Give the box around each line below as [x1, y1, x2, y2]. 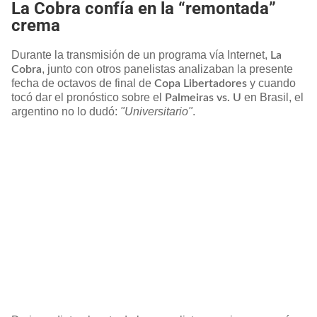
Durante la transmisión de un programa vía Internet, [11, 47, 270, 62]
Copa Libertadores [154, 77, 247, 89]
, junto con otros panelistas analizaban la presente [42, 62, 293, 76]
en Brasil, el [241, 90, 304, 104]
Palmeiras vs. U [165, 91, 241, 103]
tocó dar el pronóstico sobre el [11, 90, 165, 104]
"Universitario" [120, 104, 192, 118]
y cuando [247, 76, 296, 90]
